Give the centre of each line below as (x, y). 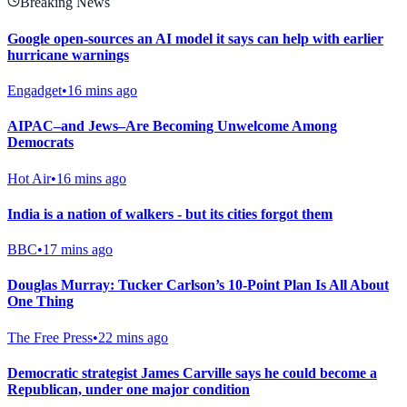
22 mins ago (133, 337)
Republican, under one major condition (129, 389)
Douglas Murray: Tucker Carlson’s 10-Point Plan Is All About (198, 285)
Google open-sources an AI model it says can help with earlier (195, 38)
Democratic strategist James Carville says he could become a (192, 372)
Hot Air (29, 178)
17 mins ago (78, 250)
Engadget (35, 90)
